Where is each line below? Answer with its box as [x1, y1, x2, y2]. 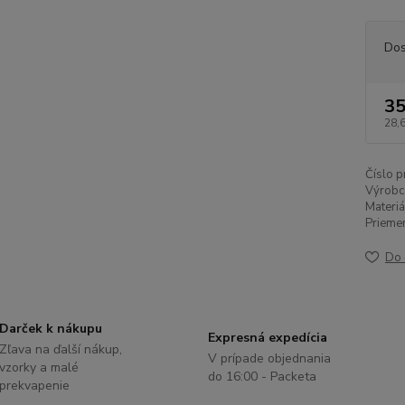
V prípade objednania [207, 350, 331, 367]
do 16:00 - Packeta [207, 368, 316, 385]
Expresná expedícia [207, 329, 327, 346]
